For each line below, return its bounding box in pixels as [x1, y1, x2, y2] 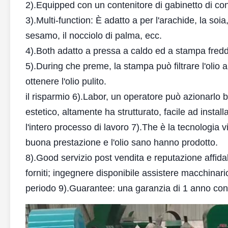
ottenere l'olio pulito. [25, 76, 106, 87]
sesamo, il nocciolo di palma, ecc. [25, 31, 162, 41]
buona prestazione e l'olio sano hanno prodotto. [25, 137, 218, 148]
